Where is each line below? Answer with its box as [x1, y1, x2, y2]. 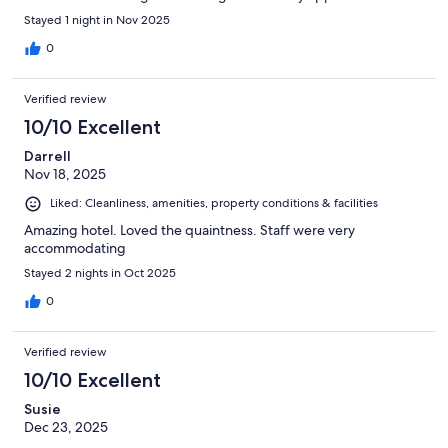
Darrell [24, 147, 71, 166]
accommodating [24, 238, 126, 257]
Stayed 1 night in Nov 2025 [24, 12, 170, 29]
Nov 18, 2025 [24, 165, 106, 184]
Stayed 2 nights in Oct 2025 [24, 264, 176, 281]
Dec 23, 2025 [24, 417, 108, 436]
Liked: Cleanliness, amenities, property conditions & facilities [50, 195, 378, 212]
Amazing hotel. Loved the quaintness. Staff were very [24, 220, 355, 239]
